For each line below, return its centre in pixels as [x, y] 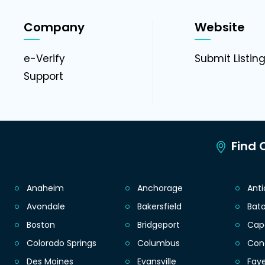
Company [54, 28]
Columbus [158, 243]
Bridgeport [158, 225]
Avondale [46, 207]
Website [219, 28]
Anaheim [45, 188]
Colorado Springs [62, 243]
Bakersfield [159, 207]
